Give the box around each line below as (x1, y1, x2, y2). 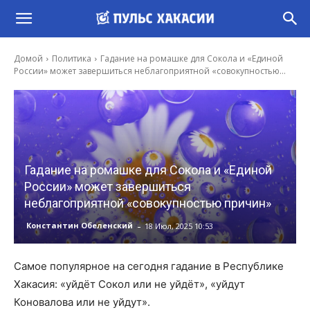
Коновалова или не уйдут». (14, 295, 150, 309)
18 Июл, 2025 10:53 (145, 220, 213, 231)
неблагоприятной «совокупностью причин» (24, 195, 271, 210)
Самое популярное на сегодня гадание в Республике (14, 259, 284, 273)
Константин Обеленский (26, 220, 133, 231)
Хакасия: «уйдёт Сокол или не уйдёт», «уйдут (14, 277, 245, 291)
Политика (52, 53, 91, 64)
